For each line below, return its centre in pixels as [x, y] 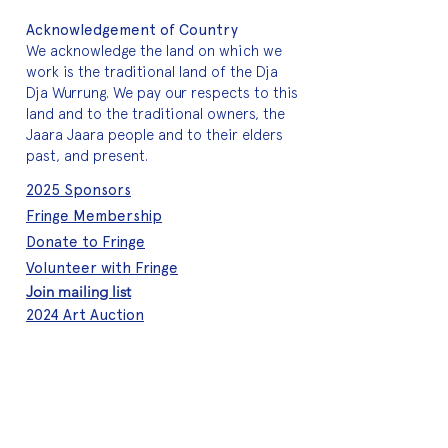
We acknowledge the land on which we [154, 51]
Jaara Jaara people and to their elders [154, 135]
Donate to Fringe [85, 242]
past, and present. [87, 156]
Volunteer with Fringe [102, 268]
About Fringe [71, 351]
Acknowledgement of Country [132, 30]
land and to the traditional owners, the [155, 114]
